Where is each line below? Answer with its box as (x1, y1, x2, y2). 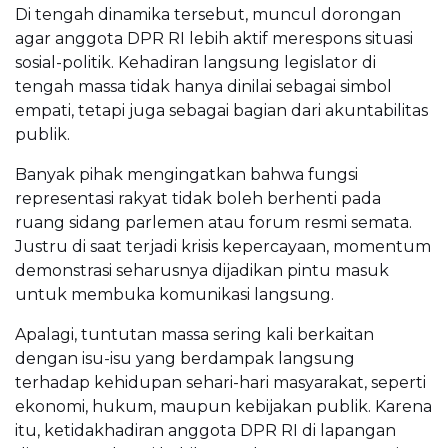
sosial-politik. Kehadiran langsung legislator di (15, 52, 376, 72)
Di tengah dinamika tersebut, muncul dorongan (15, 4, 401, 24)
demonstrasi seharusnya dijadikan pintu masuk (15, 260, 389, 280)
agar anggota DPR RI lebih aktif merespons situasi (15, 28, 413, 48)
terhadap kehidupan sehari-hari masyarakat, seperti (15, 372, 426, 392)
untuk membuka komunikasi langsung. (15, 284, 334, 304)
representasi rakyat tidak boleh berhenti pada (15, 188, 381, 208)
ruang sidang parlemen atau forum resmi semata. (15, 212, 412, 232)
